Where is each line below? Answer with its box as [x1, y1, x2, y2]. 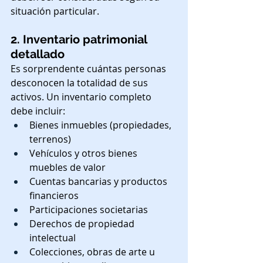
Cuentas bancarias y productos [29, 174, 170, 188]
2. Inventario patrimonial [11, 32, 150, 46]
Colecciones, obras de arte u [29, 245, 157, 258]
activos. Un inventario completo [11, 90, 154, 103]
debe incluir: [11, 104, 65, 117]
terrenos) [29, 132, 71, 146]
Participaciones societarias [29, 203, 148, 216]
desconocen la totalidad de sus [11, 76, 150, 89]
